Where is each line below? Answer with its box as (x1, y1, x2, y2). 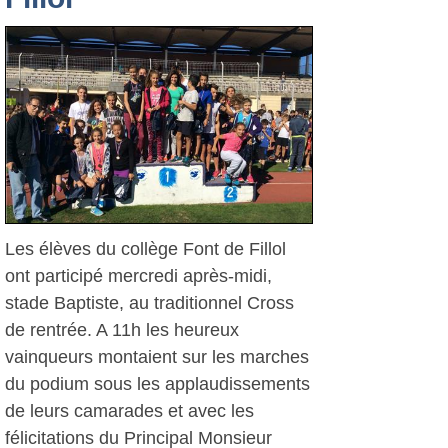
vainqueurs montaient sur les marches (5, 347, 309, 367)
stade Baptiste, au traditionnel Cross (5, 293, 294, 313)
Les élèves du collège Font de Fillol (5, 239, 286, 259)
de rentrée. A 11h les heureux (5, 320, 239, 340)
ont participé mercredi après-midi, (5, 266, 272, 286)
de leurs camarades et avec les (5, 401, 254, 421)
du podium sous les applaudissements (5, 374, 310, 394)
